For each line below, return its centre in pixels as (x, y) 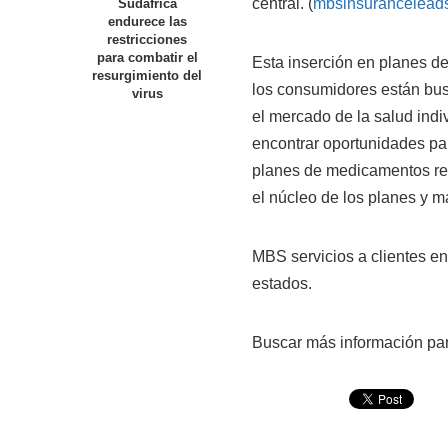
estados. (282, 283)
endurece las (147, 22)
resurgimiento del (147, 76)
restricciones (147, 40)
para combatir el (147, 58)
